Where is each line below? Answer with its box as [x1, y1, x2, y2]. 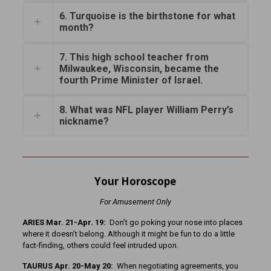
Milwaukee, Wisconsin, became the [59, 63, 219, 74]
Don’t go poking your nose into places [109, 218, 243, 227]
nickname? [59, 116, 109, 127]
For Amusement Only [99, 197, 171, 206]
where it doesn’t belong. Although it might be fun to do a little [22, 229, 235, 238]
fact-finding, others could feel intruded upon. [22, 241, 178, 250]
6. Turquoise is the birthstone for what [59, 10, 235, 22]
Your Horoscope [94, 174, 177, 188]
